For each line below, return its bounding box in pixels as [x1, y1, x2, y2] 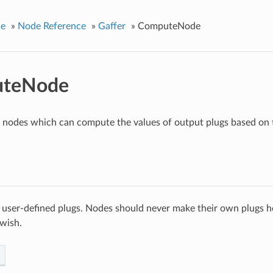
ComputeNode [137, 21, 200, 31]
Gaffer [97, 21, 126, 31]
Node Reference [17, 21, 86, 31]
